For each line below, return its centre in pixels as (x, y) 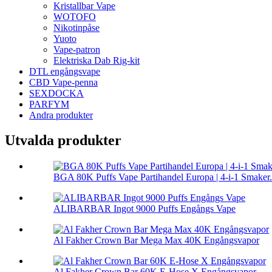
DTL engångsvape (65, 71)
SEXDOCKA (56, 93)
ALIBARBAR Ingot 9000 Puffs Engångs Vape (144, 209)
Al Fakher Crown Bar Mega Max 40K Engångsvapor (156, 240)
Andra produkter (61, 115)
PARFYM (49, 104)
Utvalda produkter (63, 141)
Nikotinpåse (76, 27)
